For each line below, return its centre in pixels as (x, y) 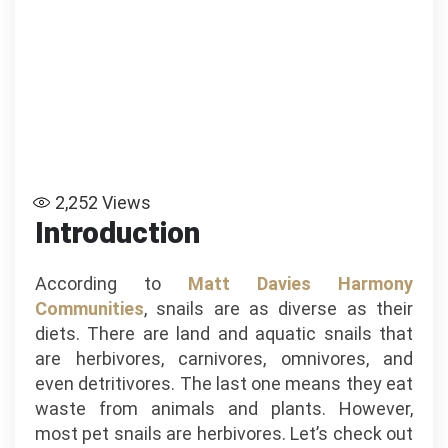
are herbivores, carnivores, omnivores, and (224, 358)
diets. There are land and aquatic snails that (224, 333)
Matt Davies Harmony (300, 283)
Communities (89, 308)
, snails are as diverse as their (278, 308)
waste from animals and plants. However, (224, 408)
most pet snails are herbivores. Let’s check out (224, 433)
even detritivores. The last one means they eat (224, 383)
